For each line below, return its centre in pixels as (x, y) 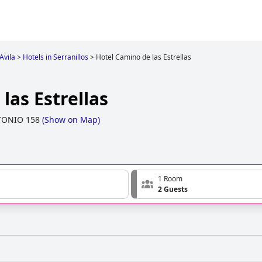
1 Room (170, 179)
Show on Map (71, 120)
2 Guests (173, 189)
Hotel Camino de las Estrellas (144, 57)
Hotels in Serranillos (56, 57)
